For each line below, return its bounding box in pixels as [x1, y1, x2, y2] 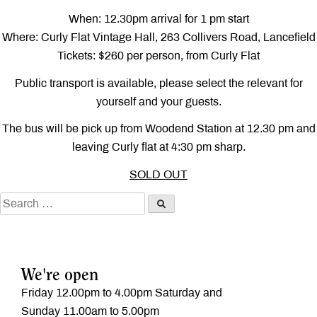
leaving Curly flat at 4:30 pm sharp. [71, 141, 246, 154]
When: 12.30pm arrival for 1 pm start [68, 13, 249, 25]
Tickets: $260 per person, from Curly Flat [57, 50, 260, 62]
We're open [21, 267, 98, 285]
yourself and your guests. [96, 95, 221, 108]
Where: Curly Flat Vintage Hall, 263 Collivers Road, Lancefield [1, 31, 316, 44]
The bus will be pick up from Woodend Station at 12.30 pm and [1, 122, 316, 135]
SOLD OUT [129, 168, 188, 180]
